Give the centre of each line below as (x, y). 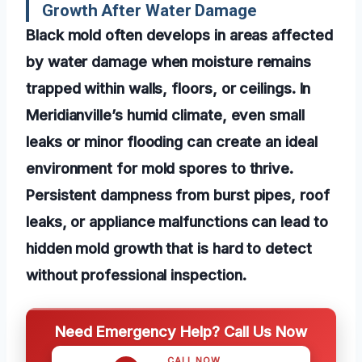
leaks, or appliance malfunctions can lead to (177, 222)
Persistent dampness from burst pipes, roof (178, 195)
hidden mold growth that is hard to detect (169, 248)
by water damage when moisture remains (169, 62)
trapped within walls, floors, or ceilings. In (168, 88)
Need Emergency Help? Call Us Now (181, 332)
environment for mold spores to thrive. (160, 168)
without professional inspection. (136, 275)
